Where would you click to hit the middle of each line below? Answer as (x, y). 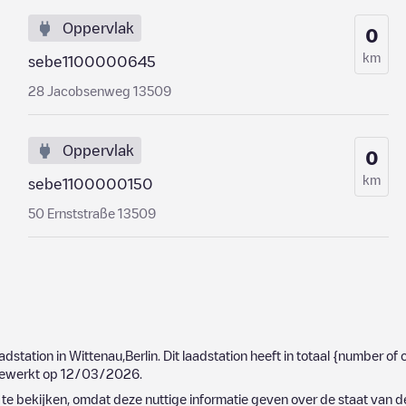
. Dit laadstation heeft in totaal (245, 355)
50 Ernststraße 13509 (92, 213)
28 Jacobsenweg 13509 (99, 91)
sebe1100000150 (90, 184)
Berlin (141, 355)
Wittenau (96, 355)
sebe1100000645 (92, 62)
